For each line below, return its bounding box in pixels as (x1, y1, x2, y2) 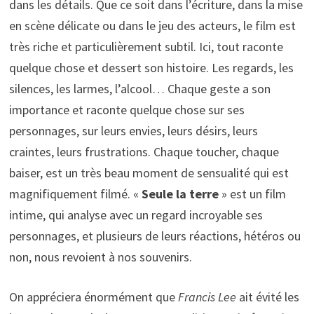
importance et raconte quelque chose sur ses (8, 102, 245, 118)
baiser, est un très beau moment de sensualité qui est (8, 165, 289, 182)
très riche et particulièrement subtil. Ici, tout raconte (8, 39, 283, 55)
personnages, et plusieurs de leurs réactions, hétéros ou (8, 228, 301, 245)
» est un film (218, 186, 286, 203)
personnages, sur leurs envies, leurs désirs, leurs (8, 123, 258, 139)
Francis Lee (177, 289, 236, 306)
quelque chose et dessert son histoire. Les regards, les (8, 60, 294, 76)
